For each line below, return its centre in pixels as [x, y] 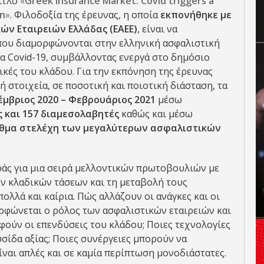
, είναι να [157, 29]
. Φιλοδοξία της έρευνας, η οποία [85, 15]
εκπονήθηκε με [196, 15]
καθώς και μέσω [157, 114]
